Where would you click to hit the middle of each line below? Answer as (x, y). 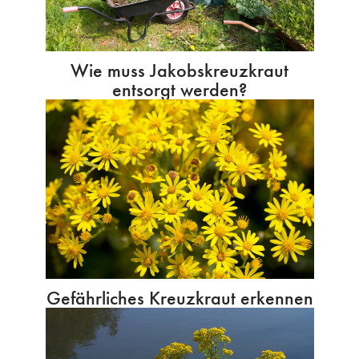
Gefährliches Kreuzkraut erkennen (179, 297)
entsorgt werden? (179, 90)
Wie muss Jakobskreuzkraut (179, 71)
